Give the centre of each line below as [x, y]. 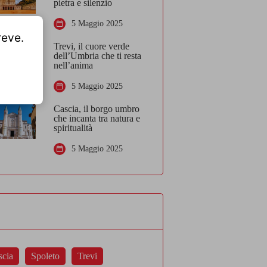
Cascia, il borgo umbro [97, 108]
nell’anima [74, 65]
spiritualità [73, 128]
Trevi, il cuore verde [92, 46]
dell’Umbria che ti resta [98, 55]
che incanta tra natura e [97, 118]
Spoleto [46, 256]
